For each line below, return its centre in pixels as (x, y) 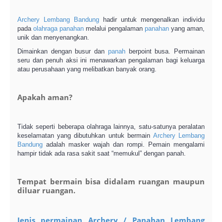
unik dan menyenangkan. (53, 37)
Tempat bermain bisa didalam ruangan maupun (111, 181)
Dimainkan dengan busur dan (63, 51)
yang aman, (187, 28)
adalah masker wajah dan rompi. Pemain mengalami (124, 144)
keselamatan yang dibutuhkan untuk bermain (85, 136)
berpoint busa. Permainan (165, 51)
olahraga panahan (58, 28)
